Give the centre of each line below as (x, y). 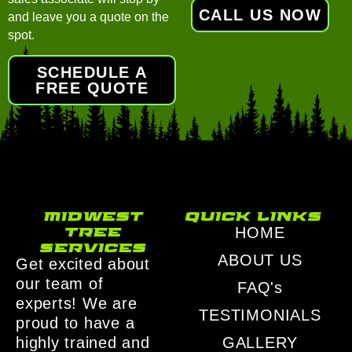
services (92, 246)
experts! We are (77, 303)
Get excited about (83, 264)
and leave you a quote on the (88, 16)
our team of (60, 283)
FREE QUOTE (92, 88)
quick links (252, 215)
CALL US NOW (260, 15)
